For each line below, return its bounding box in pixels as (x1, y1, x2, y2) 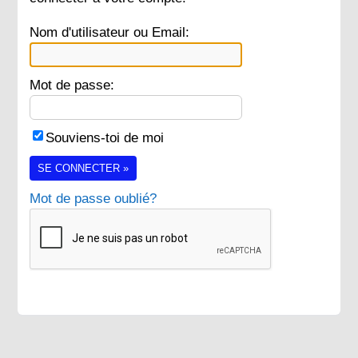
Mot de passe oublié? (30, 191, 157, 206)
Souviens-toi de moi (46, 130, 165, 145)
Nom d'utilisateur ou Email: (30, 25, 190, 40)
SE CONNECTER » (38, 162, 129, 174)
